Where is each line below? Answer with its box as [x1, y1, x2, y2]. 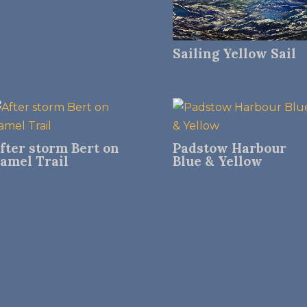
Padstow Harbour [172, 140, 286, 156]
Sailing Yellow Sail [172, 45, 296, 62]
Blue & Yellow [172, 153, 262, 169]
